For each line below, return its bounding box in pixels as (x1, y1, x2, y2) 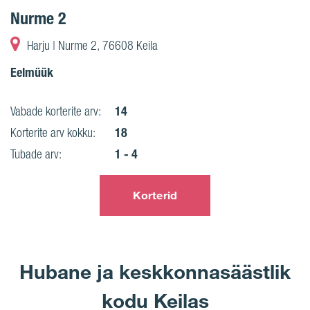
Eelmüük (10, 64, 53, 80)
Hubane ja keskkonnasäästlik (19, 259, 291, 284)
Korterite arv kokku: (10, 125, 95, 140)
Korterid (133, 188, 177, 202)
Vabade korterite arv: (10, 104, 101, 118)
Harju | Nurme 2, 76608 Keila (27, 38, 158, 53)
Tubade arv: (10, 147, 62, 161)
